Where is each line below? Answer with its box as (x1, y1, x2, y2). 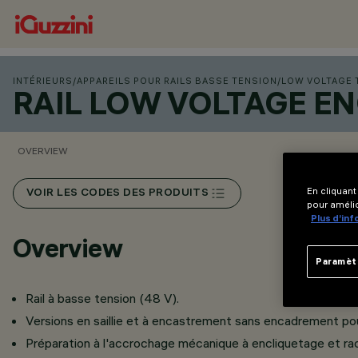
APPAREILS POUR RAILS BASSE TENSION (77, 75, 277, 86)
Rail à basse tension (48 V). (26, 290, 179, 306)
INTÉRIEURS (13, 75, 73, 86)
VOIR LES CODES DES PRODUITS (26, 187, 209, 200)
